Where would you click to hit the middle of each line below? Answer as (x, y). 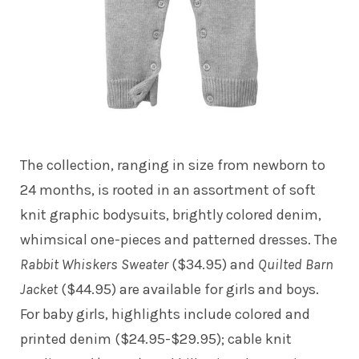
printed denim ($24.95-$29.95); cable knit (156, 339)
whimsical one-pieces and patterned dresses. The (179, 239)
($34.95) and (215, 264)
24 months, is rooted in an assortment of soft (168, 190)
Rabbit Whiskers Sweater (96, 264)
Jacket (40, 289)
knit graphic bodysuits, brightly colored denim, (171, 214)
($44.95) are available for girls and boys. (190, 289)
